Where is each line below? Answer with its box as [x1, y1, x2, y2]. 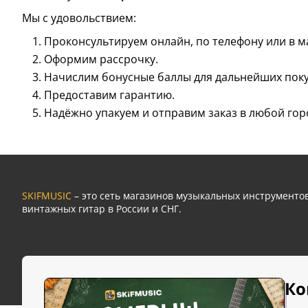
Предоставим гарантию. [44, 87, 175, 103]
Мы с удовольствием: [22, 10, 136, 26]
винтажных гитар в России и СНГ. [22, 202, 181, 216]
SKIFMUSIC [22, 189, 71, 203]
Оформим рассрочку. [44, 52, 158, 67]
